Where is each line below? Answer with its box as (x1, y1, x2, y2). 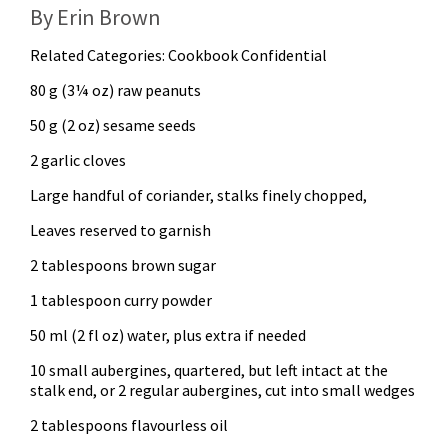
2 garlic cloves (30, 150, 126, 170)
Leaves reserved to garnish (30, 220, 211, 240)
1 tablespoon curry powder (30, 290, 212, 310)
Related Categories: (30, 45, 168, 65)
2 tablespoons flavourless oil (30, 415, 228, 435)
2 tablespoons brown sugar (30, 255, 216, 275)
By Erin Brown (30, 3, 161, 31)
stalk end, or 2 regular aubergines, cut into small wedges (30, 380, 415, 400)
